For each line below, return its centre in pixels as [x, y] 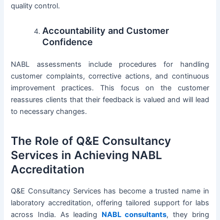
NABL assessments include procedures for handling [110, 65]
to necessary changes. [49, 112]
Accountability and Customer [106, 31]
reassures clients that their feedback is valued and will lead [110, 100]
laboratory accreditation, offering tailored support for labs [110, 203]
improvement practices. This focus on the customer [110, 88]
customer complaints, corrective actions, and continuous [110, 76]
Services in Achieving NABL [87, 155]
